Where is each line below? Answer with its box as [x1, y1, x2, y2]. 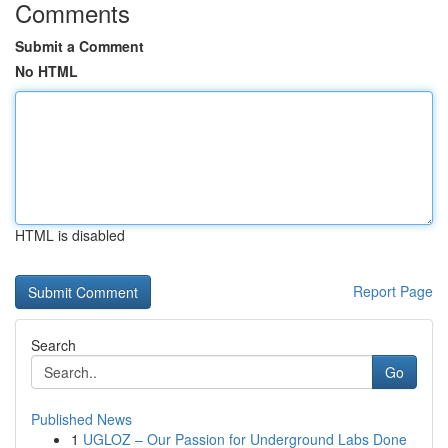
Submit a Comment [15, 36, 144, 56]
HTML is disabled [15, 225, 125, 245]
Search [31, 335, 76, 355]
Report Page [353, 281, 433, 301]
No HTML [15, 61, 78, 81]
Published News [31, 409, 132, 429]
